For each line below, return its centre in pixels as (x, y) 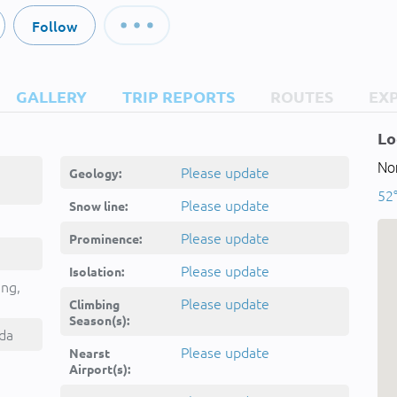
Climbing (94, 304)
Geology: (95, 173)
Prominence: (105, 238)
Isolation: (97, 271)
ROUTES (302, 96)
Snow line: (98, 206)
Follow (54, 26)
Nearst (90, 353)
